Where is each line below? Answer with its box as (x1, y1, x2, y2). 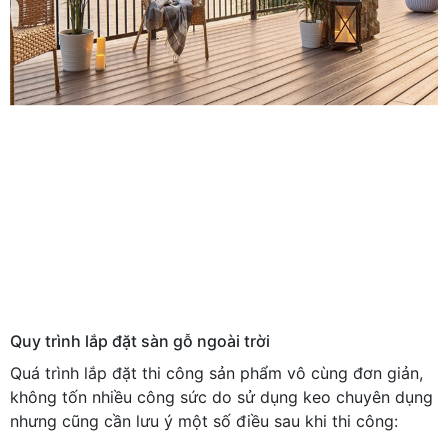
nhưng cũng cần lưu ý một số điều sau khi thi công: (10, 410, 398, 431)
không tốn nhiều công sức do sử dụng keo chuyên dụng (10, 386, 433, 407)
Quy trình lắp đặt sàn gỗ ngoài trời (10, 330, 270, 351)
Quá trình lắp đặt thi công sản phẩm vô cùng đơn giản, (10, 362, 423, 383)
